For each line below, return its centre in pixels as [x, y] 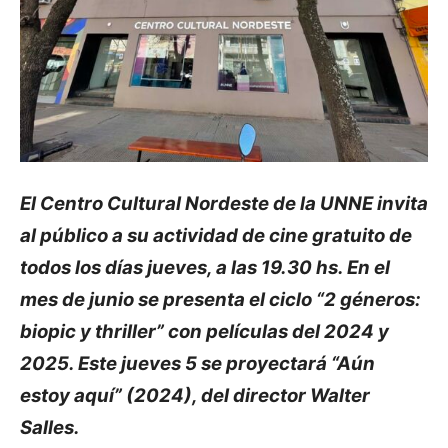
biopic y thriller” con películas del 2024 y [204, 331]
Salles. [50, 427]
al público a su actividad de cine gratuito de [216, 235]
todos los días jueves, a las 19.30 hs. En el [205, 267]
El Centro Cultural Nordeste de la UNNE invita [224, 203]
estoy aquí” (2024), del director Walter [195, 395]
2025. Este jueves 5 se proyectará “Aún [197, 363]
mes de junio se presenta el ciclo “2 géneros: [220, 299]
